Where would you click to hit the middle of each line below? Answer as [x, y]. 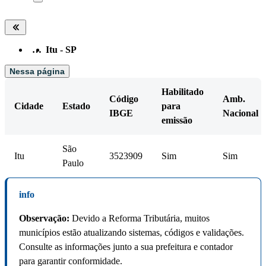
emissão [177, 121]
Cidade [29, 106]
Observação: [44, 218]
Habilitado [183, 92]
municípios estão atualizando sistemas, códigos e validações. [132, 233]
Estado [76, 106]
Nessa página [37, 72]
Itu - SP [61, 50]
